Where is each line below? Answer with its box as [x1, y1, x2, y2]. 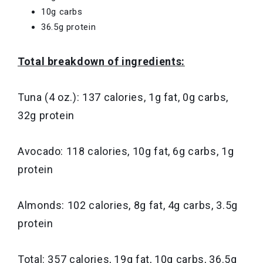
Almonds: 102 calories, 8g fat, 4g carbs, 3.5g [18, 199, 238, 211]
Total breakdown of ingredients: [18, 55, 185, 68]
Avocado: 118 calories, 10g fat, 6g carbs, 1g [18, 145, 234, 157]
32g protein [18, 109, 75, 122]
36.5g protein [41, 22, 96, 32]
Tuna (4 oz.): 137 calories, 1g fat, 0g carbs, [18, 91, 228, 103]
